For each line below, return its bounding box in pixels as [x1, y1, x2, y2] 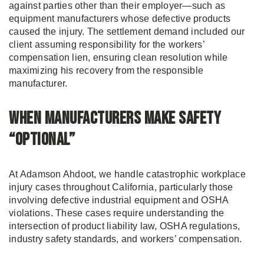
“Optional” [9, 129, 75, 150]
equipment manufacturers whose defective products [9, 14, 230, 24]
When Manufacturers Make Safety [9, 108, 221, 129]
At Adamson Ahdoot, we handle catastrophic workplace [9, 169, 246, 179]
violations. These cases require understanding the [9, 208, 225, 218]
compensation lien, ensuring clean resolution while [9, 52, 228, 62]
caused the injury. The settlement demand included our [9, 27, 245, 37]
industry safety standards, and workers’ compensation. [9, 234, 242, 244]
